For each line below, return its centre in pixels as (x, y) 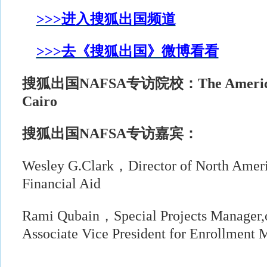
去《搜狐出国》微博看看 (140, 51)
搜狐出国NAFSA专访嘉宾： (110, 133)
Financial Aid (61, 184)
